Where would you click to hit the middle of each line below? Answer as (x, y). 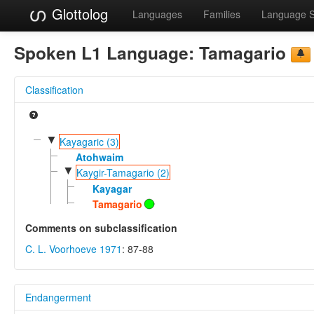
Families (222, 14)
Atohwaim (99, 157)
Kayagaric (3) (89, 141)
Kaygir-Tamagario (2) (123, 173)
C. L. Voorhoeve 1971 (74, 248)
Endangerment (58, 297)
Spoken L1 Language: (107, 52)
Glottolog (78, 14)
